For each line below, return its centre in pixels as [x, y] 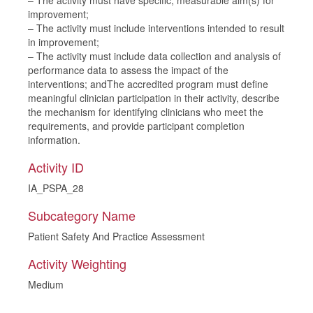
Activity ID [56, 167]
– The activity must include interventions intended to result [156, 28]
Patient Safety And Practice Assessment [116, 236]
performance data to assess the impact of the [128, 70]
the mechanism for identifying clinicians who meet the [146, 112]
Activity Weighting [77, 263]
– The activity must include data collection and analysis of [154, 56]
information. [54, 140]
